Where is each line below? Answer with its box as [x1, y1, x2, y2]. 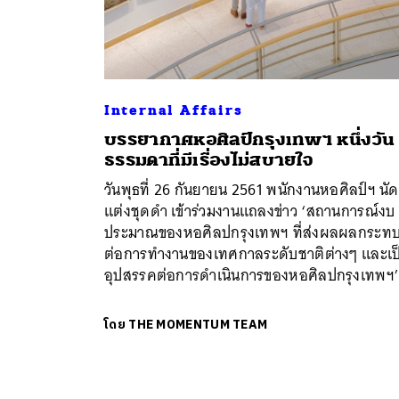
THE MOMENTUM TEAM [128, 314, 268, 336]
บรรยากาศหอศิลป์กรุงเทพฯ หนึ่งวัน [104, 128, 395, 151]
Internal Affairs [104, 102, 243, 120]
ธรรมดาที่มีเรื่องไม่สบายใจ [104, 149, 314, 172]
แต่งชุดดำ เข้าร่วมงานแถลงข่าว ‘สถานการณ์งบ [104, 198, 395, 225]
